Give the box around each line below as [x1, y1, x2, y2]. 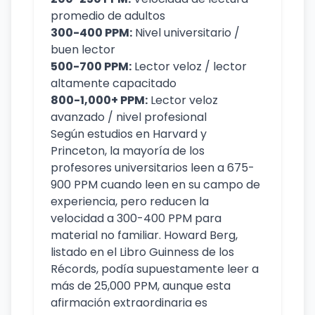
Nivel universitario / [132, 25, 240, 41]
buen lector [51, 41, 115, 58]
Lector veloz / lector [131, 58, 247, 75]
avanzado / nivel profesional [51, 109, 207, 125]
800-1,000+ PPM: [51, 92, 148, 108]
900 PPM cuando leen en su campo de [51, 176, 260, 193]
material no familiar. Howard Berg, [51, 227, 238, 243]
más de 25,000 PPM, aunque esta [51, 278, 231, 294]
